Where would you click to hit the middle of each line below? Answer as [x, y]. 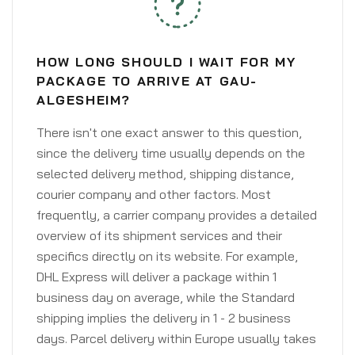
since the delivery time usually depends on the [171, 153]
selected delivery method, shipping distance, [165, 174]
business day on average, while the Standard [166, 297]
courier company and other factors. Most [154, 194]
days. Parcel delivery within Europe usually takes [176, 338]
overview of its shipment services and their [159, 235]
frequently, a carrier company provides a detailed [177, 215]
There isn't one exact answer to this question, [169, 132]
